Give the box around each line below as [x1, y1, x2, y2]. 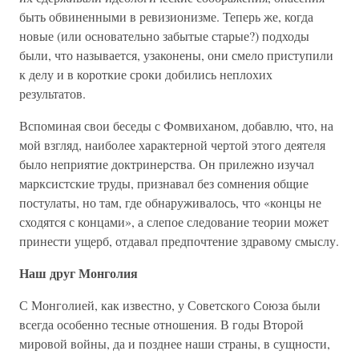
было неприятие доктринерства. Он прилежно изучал [19, 155, 314, 172]
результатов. [19, 85, 86, 102]
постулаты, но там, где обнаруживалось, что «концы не [19, 194, 321, 211]
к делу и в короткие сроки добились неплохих [19, 66, 272, 83]
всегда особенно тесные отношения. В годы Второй [19, 316, 304, 333]
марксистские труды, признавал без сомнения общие [19, 175, 309, 192]
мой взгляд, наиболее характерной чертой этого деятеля [19, 136, 325, 153]
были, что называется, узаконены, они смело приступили [19, 46, 333, 63]
